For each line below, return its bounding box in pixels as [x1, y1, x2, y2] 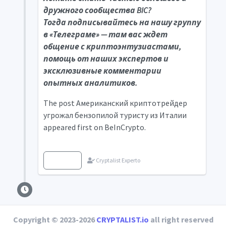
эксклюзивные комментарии [43, 66, 161, 76]
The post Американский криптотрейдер [43, 98, 187, 108]
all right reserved [148, 214, 213, 224]
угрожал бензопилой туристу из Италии [43, 110, 187, 120]
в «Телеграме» [43, 29, 99, 39]
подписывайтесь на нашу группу [67, 17, 201, 27]
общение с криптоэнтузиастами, [43, 41, 181, 51]
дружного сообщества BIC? [43, 5, 151, 15]
